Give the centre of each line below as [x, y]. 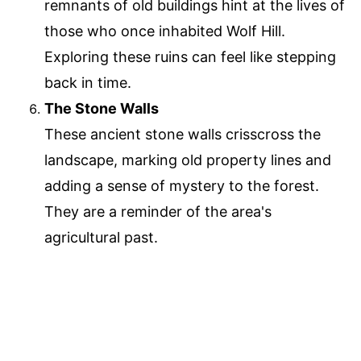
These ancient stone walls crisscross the [183, 134]
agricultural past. [101, 237]
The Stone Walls [102, 108]
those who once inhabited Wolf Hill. [165, 31]
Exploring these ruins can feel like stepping [190, 56]
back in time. [88, 82]
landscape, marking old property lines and [188, 160]
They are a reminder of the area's [158, 211]
